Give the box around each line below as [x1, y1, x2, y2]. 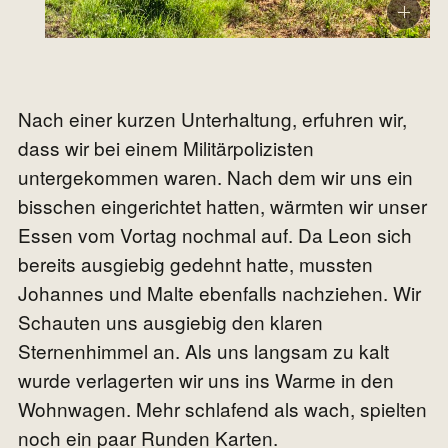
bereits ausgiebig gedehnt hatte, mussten [18, 250, 373, 278]
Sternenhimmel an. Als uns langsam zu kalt [18, 337, 389, 365]
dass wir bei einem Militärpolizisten [18, 134, 314, 162]
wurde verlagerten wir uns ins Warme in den [18, 366, 394, 394]
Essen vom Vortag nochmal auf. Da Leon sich [18, 221, 412, 249]
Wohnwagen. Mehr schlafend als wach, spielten [18, 395, 427, 423]
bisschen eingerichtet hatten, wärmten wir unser [18, 192, 427, 220]
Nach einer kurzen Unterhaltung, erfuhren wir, [18, 105, 407, 133]
